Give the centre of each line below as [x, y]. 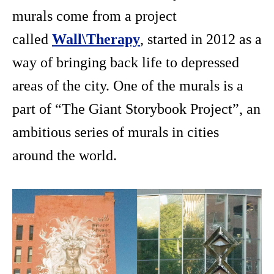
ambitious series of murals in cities [116, 132]
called [32, 39]
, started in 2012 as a [201, 39]
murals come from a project [94, 16]
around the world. [65, 155]
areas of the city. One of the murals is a [128, 85]
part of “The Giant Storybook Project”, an [136, 109]
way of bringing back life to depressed [126, 62]
